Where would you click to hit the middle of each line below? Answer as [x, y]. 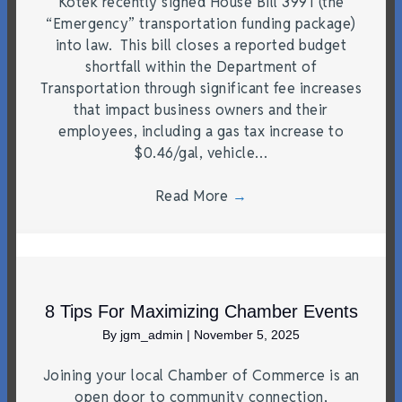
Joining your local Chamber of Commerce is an [201, 375]
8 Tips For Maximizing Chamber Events [201, 311]
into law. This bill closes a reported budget [201, 45]
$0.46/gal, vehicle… [201, 153]
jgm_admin [153, 334]
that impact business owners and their [201, 109]
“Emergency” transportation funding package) [201, 23]
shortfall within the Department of [201, 66]
